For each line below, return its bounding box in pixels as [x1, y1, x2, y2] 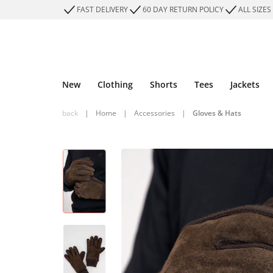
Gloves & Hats [193, 108, 241, 118]
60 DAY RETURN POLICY [143, 4, 224, 15]
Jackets [230, 79, 260, 90]
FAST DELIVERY [77, 4, 128, 15]
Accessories [134, 108, 175, 118]
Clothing [97, 79, 133, 90]
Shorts [150, 79, 177, 90]
